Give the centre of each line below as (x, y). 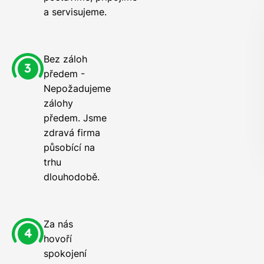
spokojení (65, 254)
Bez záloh (65, 59)
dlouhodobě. (72, 177)
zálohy (58, 103)
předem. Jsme (75, 118)
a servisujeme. (75, 12)
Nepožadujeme (77, 89)
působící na (69, 148)
